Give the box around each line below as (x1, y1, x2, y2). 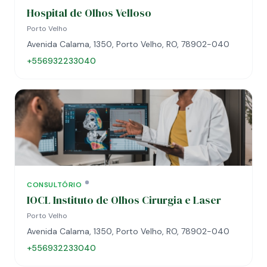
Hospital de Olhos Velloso (27, 5, 151, 20)
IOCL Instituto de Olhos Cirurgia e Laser (27, 193, 221, 207)
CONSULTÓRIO (27, 180, 82, 190)
